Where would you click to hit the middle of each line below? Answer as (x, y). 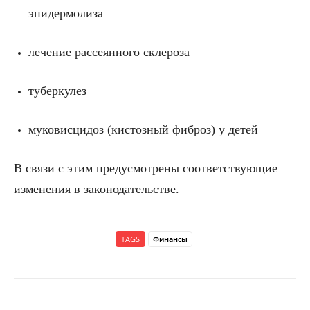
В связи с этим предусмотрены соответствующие (146, 168)
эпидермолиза (66, 13)
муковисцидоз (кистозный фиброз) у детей (143, 130)
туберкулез (57, 91)
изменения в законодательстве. (97, 189)
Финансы (170, 239)
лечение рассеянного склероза (109, 52)
